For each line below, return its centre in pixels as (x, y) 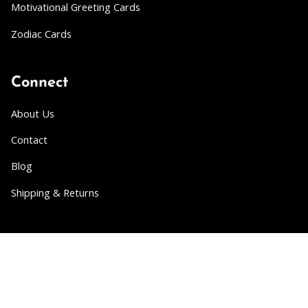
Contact (29, 139)
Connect (40, 82)
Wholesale (34, 272)
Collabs (27, 298)
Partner (38, 241)
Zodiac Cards (41, 33)
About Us (33, 113)
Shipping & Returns (55, 192)
